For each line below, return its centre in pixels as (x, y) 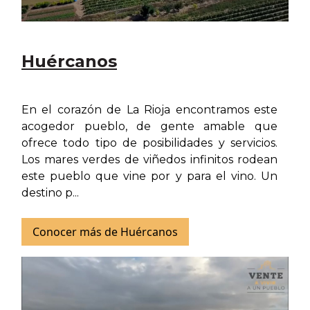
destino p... (50, 193)
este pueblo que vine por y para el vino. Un (149, 176)
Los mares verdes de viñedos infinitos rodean (149, 160)
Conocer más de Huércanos (105, 232)
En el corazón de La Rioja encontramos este (149, 110)
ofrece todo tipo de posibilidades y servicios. (149, 143)
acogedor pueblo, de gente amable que (149, 127)
